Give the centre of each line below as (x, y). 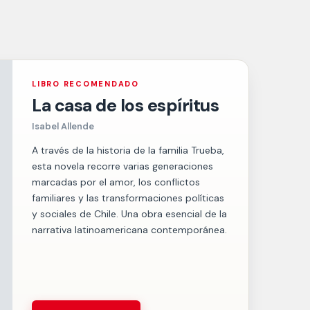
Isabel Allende (63, 127)
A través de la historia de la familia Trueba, (128, 151)
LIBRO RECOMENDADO (85, 84)
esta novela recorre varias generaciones (122, 166)
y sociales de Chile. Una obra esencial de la (129, 214)
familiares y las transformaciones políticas (128, 198)
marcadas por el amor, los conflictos (116, 182)
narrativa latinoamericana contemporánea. (129, 230)
